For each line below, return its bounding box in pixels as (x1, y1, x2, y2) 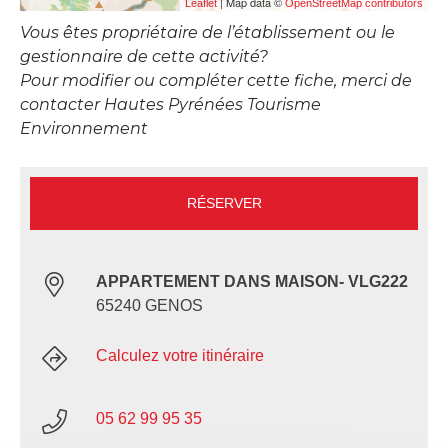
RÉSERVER (186, 195, 262, 212)
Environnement (20, 119, 148, 139)
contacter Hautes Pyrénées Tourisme (20, 95, 321, 115)
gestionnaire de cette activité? (20, 47, 268, 67)
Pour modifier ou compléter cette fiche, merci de (20, 71, 412, 91)
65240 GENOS (96, 297, 203, 315)
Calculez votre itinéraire (96, 347, 264, 365)
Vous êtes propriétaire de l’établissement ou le (20, 23, 395, 43)
